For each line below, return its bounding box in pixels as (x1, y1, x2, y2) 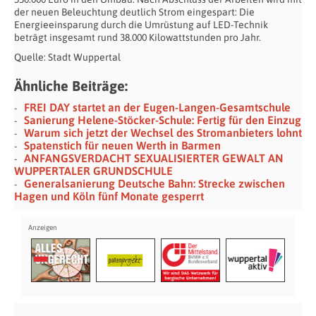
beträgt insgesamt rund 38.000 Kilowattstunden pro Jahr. (14, 31, 261, 43)
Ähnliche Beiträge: (14, 77, 128, 94)
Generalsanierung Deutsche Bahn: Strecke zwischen (24, 176, 285, 190)
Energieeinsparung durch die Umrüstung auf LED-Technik (14, 18, 268, 30)
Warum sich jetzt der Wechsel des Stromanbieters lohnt (24, 126, 302, 139)
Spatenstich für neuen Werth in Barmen (24, 138, 221, 152)
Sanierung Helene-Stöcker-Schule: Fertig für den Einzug (24, 113, 301, 126)
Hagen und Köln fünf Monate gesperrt (14, 189, 204, 202)
